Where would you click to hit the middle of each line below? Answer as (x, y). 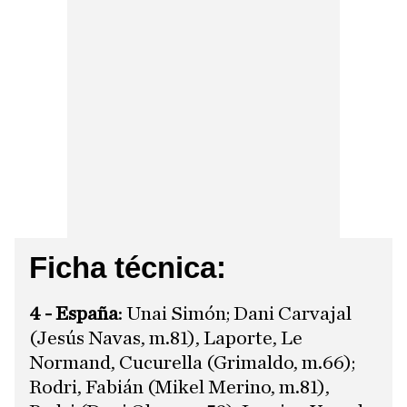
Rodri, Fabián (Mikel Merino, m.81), (179, 387)
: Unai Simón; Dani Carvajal (235, 313)
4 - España (74, 313)
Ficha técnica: (128, 267)
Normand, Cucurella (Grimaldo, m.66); (192, 362)
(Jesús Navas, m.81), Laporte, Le (166, 338)
